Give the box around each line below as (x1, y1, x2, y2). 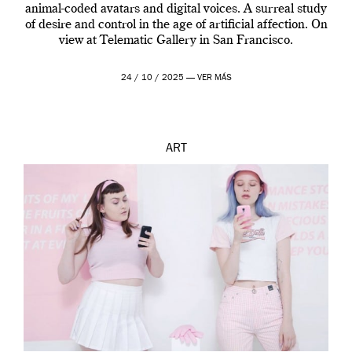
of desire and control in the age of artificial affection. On (24, 19, 328, 32)
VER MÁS (196, 74, 232, 83)
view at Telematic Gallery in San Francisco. (59, 35, 293, 48)
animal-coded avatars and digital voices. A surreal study (25, 3, 327, 16)
